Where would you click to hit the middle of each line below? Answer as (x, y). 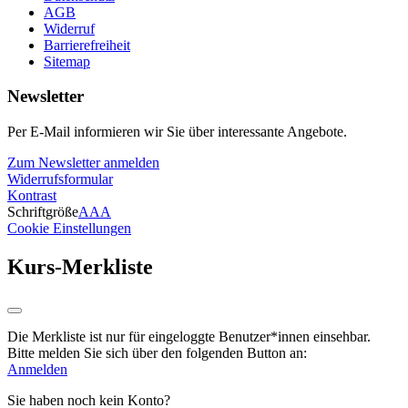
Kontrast (32, 195)
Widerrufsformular (60, 179)
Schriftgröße (43, 212)
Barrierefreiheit (87, 45)
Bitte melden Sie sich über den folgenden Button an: (157, 352)
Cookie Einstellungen (69, 228)
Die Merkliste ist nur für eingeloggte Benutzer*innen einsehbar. (189, 336)
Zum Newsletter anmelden (83, 163)
